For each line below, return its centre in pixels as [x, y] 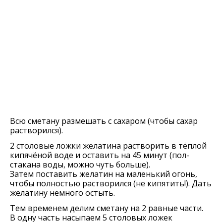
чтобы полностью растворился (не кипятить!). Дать [111, 184]
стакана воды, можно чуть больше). [80, 165]
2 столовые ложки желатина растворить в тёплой [108, 146]
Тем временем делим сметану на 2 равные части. [107, 208]
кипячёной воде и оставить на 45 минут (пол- [100, 155]
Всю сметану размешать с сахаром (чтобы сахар [104, 121]
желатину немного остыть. [62, 193]
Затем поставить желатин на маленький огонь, [104, 174]
